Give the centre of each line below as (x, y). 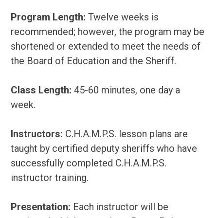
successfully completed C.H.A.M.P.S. (89, 163)
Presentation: (41, 207)
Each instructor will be (120, 207)
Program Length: (48, 17)
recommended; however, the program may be (108, 31)
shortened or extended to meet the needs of (106, 46)
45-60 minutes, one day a (126, 90)
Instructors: (37, 134)
